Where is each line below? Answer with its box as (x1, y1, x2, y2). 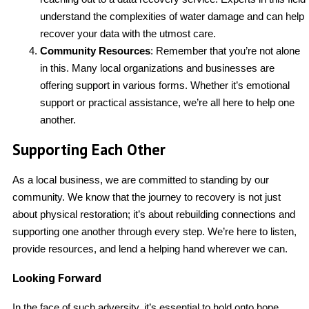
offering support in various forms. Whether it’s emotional (40, 79, 290, 91)
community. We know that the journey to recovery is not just (12, 190, 281, 203)
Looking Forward (12, 270, 101, 286)
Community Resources (40, 44, 150, 57)
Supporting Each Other (12, 139, 166, 160)
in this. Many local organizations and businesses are (40, 61, 275, 74)
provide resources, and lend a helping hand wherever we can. (12, 242, 288, 255)
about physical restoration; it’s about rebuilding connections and (12, 208, 295, 220)
